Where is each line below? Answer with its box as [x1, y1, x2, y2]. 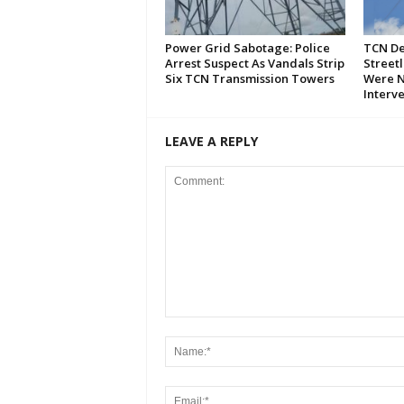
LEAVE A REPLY [164, 133, 258, 151]
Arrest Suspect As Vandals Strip [164, 55, 344, 72]
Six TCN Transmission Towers [164, 70, 335, 87]
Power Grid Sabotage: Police [164, 40, 330, 57]
